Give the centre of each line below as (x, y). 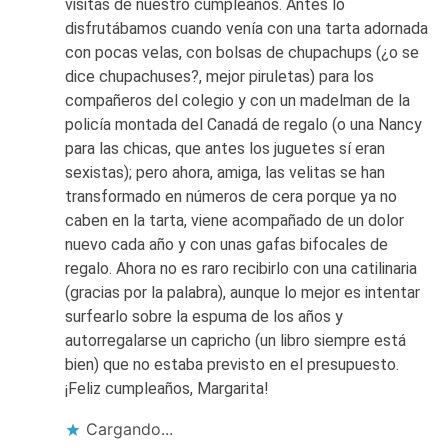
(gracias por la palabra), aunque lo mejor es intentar (243, 292)
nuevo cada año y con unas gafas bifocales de (227, 244)
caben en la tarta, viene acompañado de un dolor (235, 220)
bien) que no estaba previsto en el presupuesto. (232, 364)
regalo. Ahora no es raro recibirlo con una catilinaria (241, 268)
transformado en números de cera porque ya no (231, 196)
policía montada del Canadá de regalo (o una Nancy (244, 124)
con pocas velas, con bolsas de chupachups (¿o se (242, 52)
